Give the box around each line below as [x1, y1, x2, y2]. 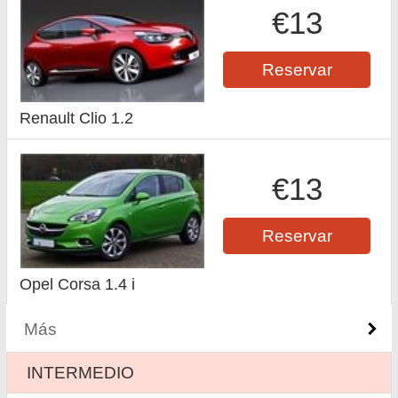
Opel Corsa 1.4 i [20, 275, 136, 293]
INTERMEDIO [27, 362, 135, 382]
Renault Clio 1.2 [20, 108, 134, 127]
